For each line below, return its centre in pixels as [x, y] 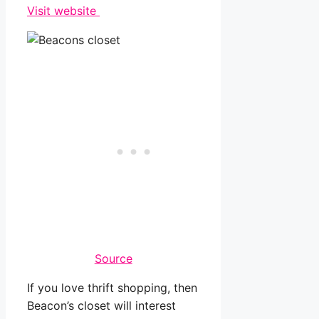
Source [113, 259]
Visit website [63, 11]
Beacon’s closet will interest [101, 306]
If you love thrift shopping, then [112, 288]
